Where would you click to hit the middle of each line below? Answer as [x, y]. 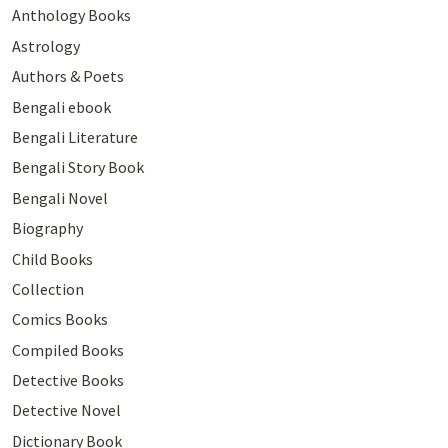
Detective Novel [66, 410]
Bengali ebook [61, 106]
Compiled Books [67, 349]
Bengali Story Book [77, 167]
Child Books [52, 258]
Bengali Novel [59, 197]
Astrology [45, 45]
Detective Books [67, 380]
